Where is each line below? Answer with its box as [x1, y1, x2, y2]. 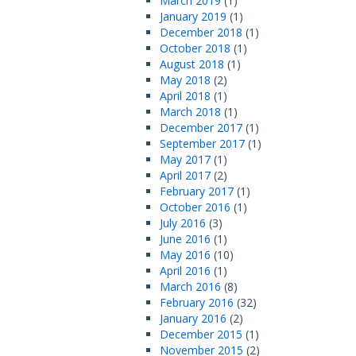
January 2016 [160, 311, 227, 326]
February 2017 [160, 184, 234, 199]
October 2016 [160, 199, 231, 215]
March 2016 [160, 279, 222, 294]
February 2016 [160, 295, 234, 310]
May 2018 [160, 72, 211, 87]
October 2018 [160, 41, 231, 56]
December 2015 [160, 327, 243, 342]
